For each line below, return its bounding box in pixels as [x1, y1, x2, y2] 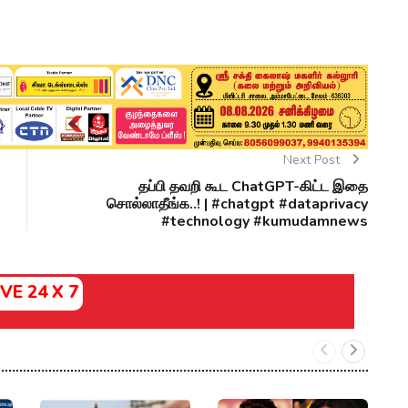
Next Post [282, 151, 343, 169]
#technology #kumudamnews [161, 211, 368, 232]
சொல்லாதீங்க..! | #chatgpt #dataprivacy [107, 194, 368, 215]
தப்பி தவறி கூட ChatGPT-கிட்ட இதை [138, 177, 368, 198]
